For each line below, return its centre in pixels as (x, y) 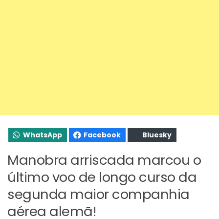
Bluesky (157, 135)
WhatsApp (43, 135)
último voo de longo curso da (102, 177)
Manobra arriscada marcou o (104, 160)
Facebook (102, 135)
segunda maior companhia (99, 194)
